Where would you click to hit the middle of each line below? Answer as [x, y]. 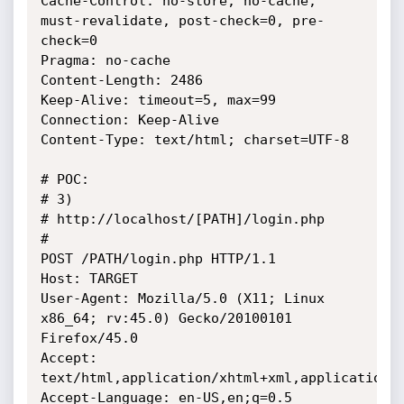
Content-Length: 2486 [121, 80]
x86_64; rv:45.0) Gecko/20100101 [166, 318]
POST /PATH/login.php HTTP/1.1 [158, 259]
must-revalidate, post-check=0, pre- [182, 21]
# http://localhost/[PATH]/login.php [182, 219]
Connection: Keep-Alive [129, 120]
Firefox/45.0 [89, 338]
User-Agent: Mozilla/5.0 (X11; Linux [182, 298]
